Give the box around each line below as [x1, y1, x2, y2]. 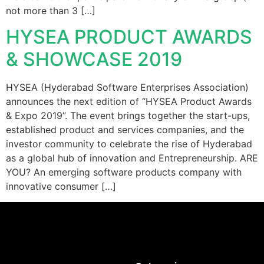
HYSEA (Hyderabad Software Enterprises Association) [6, 81, 249, 94]
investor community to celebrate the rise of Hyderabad [6, 138, 252, 150]
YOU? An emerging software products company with [6, 166, 242, 179]
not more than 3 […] [6, 5, 95, 16]
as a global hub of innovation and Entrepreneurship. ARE [6, 152, 258, 164]
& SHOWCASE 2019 [6, 48, 182, 71]
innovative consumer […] [6, 180, 116, 193]
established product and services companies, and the [6, 124, 244, 136]
